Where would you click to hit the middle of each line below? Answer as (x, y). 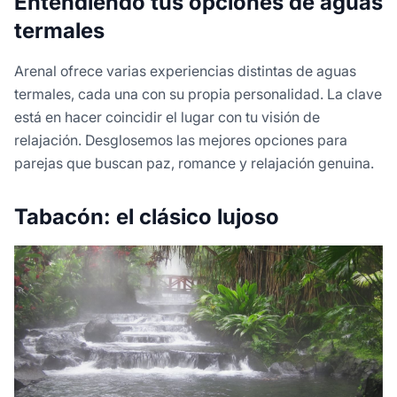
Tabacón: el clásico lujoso (147, 216)
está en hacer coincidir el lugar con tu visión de (167, 117)
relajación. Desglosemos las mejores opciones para (181, 140)
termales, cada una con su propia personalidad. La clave (198, 93)
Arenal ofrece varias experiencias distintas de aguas (185, 70)
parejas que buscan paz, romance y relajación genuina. (194, 163)
